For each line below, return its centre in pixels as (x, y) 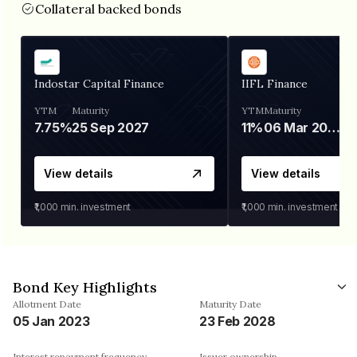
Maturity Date (230, 304)
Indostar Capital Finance (99, 83)
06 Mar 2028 (334, 127)
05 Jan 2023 (51, 321)
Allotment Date (47, 304)
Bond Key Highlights (85, 287)
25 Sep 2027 (110, 127)
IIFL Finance (275, 83)
